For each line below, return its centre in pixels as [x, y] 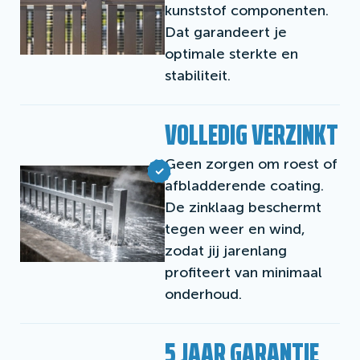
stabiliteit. [198, 75]
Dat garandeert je [226, 32]
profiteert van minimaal [243, 272]
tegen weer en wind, [235, 229]
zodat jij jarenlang [226, 250]
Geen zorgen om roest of [251, 164]
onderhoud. [203, 294]
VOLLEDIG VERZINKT [252, 134]
